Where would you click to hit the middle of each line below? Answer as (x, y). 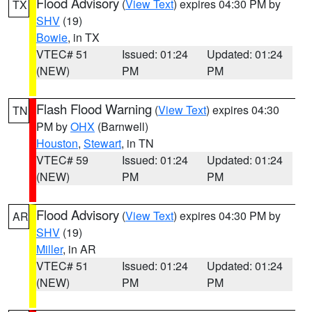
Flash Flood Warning (94, 109)
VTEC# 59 (62, 160)
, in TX (84, 37)
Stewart (102, 143)
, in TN (138, 143)
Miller (49, 249)
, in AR (79, 249)
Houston (57, 143)
